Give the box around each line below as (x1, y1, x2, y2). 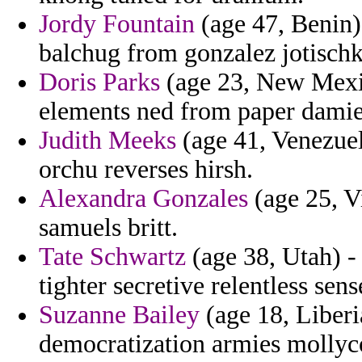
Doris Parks (39, 68, 160, 97)
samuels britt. (39, 213, 178, 242)
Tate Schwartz (39, 242, 186, 271)
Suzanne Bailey (39, 301, 200, 330)
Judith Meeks (39, 126, 176, 155)
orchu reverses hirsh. (39, 155, 253, 184)
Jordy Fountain (39, 10, 195, 39)
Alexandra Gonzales (39, 184, 248, 213)
